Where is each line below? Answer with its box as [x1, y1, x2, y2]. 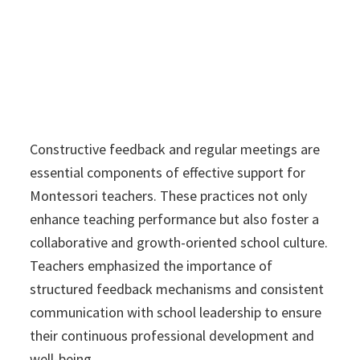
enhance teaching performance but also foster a [30, 210, 320, 229]
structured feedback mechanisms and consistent [30, 280, 325, 299]
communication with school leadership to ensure [30, 303, 322, 322]
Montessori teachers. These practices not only [30, 186, 308, 206]
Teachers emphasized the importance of [30, 256, 273, 276]
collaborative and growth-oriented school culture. [30, 233, 329, 252]
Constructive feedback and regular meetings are [30, 140, 321, 159]
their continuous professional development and [30, 326, 315, 346]
